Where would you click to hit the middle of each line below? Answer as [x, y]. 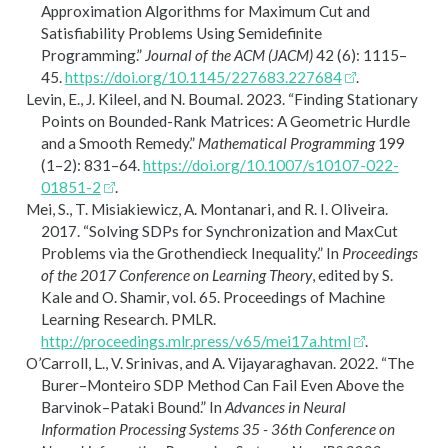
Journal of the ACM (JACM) [228, 54]
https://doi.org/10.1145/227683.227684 [203, 76]
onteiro [127, 384]
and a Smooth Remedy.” [117, 142]
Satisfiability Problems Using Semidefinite [181, 32]
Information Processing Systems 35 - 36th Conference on [217, 428]
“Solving [112, 230]
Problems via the [98, 252]
